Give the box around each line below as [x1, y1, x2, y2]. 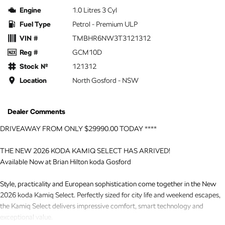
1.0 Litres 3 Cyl [72, 6, 117, 14]
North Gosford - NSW [72, 76, 139, 84]
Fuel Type [20, 20, 51, 28]
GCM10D [72, 48, 102, 56]
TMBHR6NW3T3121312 [72, 34, 151, 42]
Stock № [20, 62, 48, 70]
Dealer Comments [8, 107, 65, 116]
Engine [20, 6, 41, 14]
